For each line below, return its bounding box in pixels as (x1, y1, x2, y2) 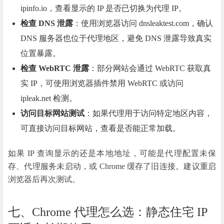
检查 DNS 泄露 (20, 18, 73, 27)
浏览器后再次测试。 (8, 175, 80, 184)
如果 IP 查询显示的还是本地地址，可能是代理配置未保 (8, 149, 216, 158)
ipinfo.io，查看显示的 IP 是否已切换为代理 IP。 (20, 3, 187, 12)
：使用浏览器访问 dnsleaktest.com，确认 (73, 18, 213, 27)
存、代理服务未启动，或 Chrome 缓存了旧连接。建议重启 (8, 162, 216, 171)
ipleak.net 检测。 (20, 93, 77, 102)
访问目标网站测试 (20, 108, 85, 117)
